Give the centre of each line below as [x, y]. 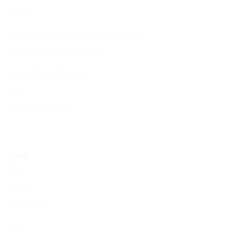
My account [28, 205]
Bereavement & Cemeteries [58, 53]
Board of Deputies [40, 111]
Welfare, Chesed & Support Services [74, 34]
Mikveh [21, 14]
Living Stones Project [46, 73]
